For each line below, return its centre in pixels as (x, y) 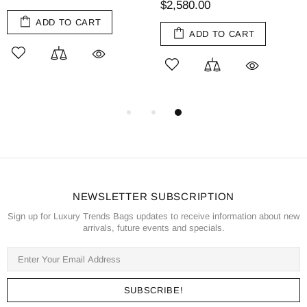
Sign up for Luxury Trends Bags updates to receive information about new (153, 217)
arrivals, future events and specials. (153, 228)
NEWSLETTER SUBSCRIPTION (153, 197)
